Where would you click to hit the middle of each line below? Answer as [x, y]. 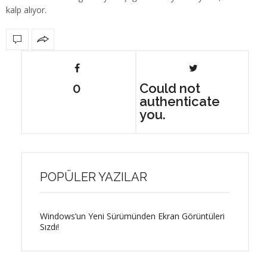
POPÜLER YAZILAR [94, 177]
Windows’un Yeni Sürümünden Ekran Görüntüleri [132, 216]
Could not [170, 88]
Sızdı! [49, 226]
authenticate [179, 101]
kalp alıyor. [26, 10]
